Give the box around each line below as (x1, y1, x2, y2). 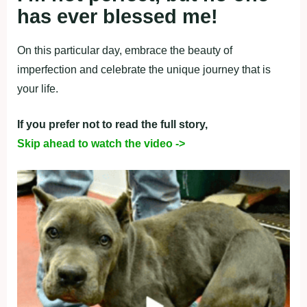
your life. (17, 83, 58, 95)
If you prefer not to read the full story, (17, 119, 208, 130)
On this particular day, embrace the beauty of (17, 45, 232, 56)
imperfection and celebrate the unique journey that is (17, 64, 271, 75)
